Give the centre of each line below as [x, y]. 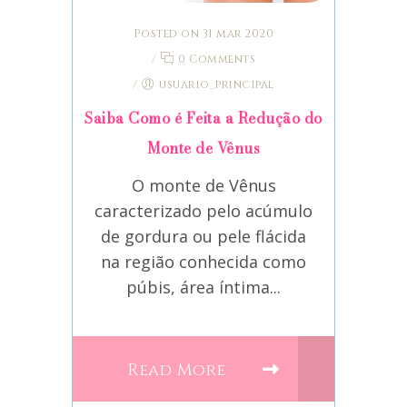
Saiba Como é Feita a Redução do [203, 118]
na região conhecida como [203, 261]
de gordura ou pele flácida [203, 236]
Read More [179, 370]
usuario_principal [217, 84]
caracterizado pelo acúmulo [203, 210]
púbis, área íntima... [203, 287]
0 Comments [215, 59]
